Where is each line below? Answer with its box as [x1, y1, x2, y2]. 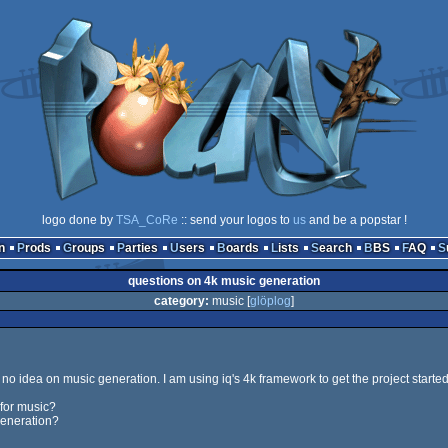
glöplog [250, 294, 291, 308]
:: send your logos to [177, 213, 293, 227]
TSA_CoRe [115, 213, 178, 227]
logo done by [41, 213, 116, 227]
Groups [71, 241, 105, 255]
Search [318, 241, 352, 255]
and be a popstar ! [305, 213, 407, 227]
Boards [225, 241, 259, 255]
